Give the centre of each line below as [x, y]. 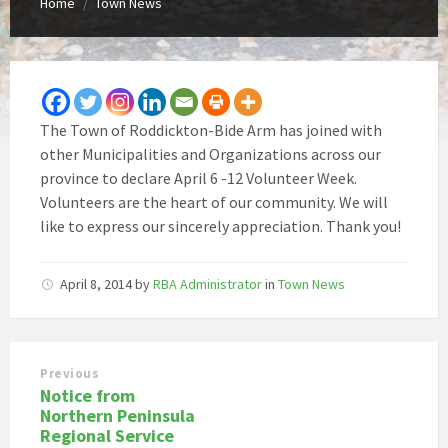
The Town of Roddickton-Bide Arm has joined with [211, 129]
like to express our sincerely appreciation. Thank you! [220, 225]
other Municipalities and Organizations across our [210, 153]
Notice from [87, 395]
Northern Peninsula [117, 415]
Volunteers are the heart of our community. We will [214, 201]
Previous [70, 373]
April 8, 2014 [97, 283]
